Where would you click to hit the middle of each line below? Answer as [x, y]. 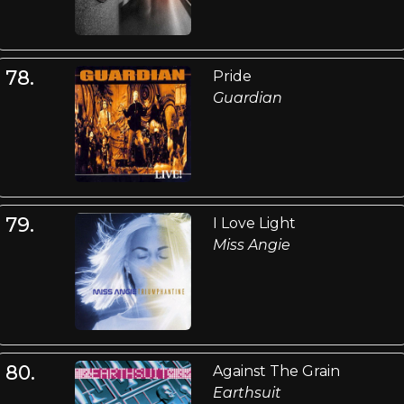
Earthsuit [247, 392]
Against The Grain [276, 371]
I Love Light [254, 224]
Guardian [247, 97]
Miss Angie [251, 245]
